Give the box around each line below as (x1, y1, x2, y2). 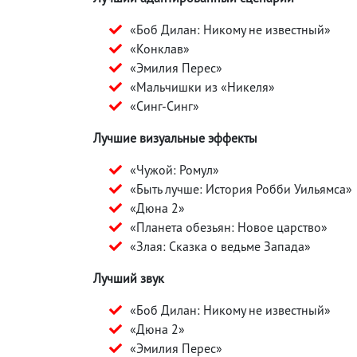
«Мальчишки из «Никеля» (130, 78, 275, 95)
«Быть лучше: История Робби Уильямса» (130, 180, 352, 197)
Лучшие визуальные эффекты (93, 129, 257, 146)
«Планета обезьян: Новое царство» (130, 218, 328, 235)
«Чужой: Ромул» (130, 161, 219, 178)
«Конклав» (130, 40, 190, 57)
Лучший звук (93, 269, 164, 286)
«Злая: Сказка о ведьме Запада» (130, 237, 311, 254)
